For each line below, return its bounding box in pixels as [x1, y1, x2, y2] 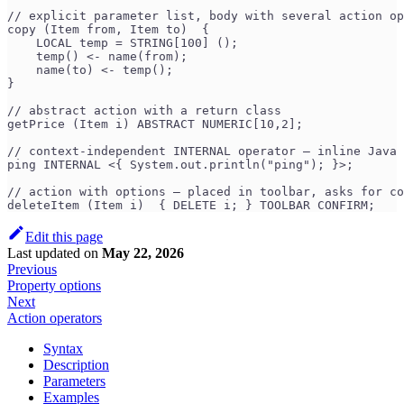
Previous [7, 261, 57, 277]
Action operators [7, 309, 102, 326]
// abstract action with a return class [7, 103, 281, 117]
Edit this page [25, 228, 103, 244]
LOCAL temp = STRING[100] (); [7, 35, 238, 50]
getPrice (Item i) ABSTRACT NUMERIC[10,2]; [7, 116, 303, 131]
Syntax [43, 340, 83, 356]
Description [43, 356, 109, 372]
